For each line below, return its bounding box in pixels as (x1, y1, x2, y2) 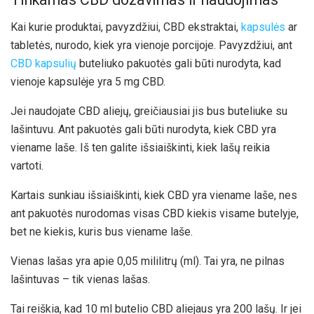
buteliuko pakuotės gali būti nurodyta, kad (76, 56, 281, 70)
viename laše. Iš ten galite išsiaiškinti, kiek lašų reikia (11, 140, 270, 154)
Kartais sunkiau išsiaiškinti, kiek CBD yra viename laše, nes (11, 188, 297, 202)
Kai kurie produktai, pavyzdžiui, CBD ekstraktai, (11, 20, 241, 34)
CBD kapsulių (11, 56, 76, 70)
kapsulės (241, 20, 285, 34)
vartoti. (11, 158, 43, 172)
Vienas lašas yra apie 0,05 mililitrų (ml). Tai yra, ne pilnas (11, 254, 285, 268)
